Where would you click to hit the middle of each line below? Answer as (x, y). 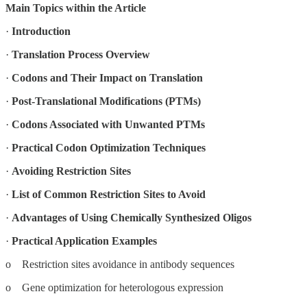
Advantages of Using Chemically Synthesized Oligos (132, 217)
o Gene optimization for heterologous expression (114, 287)
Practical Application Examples (84, 241)
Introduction (41, 31)
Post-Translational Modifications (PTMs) (106, 101)
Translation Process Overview (81, 54)
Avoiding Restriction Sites (71, 171)
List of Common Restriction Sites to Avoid (109, 194)
